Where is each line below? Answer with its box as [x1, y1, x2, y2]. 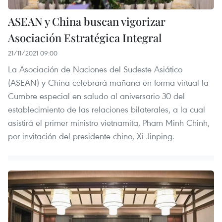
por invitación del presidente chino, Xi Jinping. [8, 130, 174, 142]
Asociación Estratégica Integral [8, 30, 162, 45]
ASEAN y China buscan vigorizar [8, 13, 166, 29]
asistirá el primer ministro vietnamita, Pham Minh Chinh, [8, 116, 210, 128]
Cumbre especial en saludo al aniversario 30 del [8, 90, 185, 102]
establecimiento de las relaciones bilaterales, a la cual [8, 103, 205, 115]
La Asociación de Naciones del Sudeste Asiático [8, 63, 182, 75]
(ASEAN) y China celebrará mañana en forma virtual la [8, 76, 209, 88]
